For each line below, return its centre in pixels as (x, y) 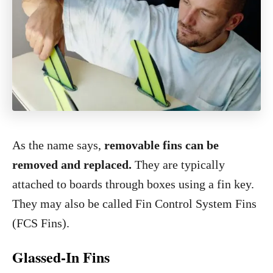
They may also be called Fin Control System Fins (134, 204)
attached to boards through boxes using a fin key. (133, 184)
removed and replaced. (72, 165)
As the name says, (58, 145)
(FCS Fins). (41, 223)
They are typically (178, 165)
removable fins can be (161, 145)
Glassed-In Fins (61, 257)
